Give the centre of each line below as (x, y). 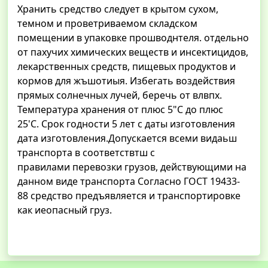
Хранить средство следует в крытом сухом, (118, 9)
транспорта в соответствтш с (86, 153)
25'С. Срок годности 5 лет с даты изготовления (126, 124)
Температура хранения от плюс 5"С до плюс (120, 110)
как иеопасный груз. (66, 210)
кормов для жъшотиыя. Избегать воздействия (126, 81)
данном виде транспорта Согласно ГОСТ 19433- (129, 182)
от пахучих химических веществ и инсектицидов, (133, 52)
